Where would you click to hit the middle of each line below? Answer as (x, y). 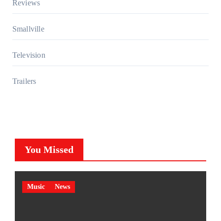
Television (29, 55)
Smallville (28, 29)
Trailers (24, 81)
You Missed (49, 149)
